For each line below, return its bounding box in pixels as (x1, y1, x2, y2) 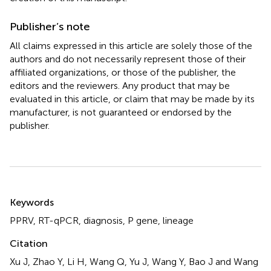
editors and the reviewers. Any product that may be (10, 79, 230, 91)
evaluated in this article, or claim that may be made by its (10, 93, 255, 105)
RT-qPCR (38, 214, 79, 226)
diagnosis (83, 214, 123, 226)
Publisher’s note (10, 19, 90, 33)
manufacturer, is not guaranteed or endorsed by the (10, 106, 232, 118)
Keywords (10, 196, 54, 208)
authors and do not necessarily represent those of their (10, 53, 246, 65)
